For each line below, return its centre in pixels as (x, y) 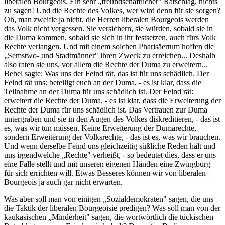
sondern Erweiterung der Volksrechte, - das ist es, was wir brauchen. (112, 137)
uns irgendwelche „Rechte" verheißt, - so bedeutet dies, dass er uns (110, 155)
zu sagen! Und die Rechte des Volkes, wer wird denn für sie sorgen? (112, 10)
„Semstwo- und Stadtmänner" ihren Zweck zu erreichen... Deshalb (110, 55)
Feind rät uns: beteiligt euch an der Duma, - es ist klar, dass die (103, 82)
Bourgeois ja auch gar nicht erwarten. (63, 182)
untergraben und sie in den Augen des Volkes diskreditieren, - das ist (112, 119)
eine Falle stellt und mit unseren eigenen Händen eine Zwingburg (107, 164)
